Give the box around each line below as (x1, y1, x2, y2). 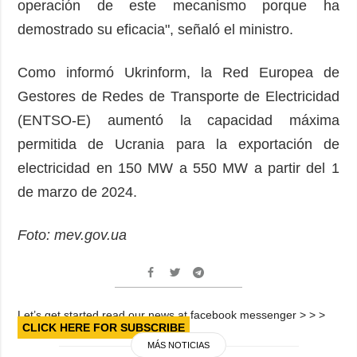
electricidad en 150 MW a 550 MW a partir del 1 (18, 159, 339, 176)
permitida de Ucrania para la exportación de (18, 135, 339, 152)
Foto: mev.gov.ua (18, 226, 127, 243)
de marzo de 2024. (18, 183, 138, 200)
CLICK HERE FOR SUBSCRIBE (22, 320, 186, 334)
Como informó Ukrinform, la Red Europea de (18, 64, 339, 80)
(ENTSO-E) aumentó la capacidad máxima (18, 112, 339, 128)
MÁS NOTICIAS (147, 339, 210, 350)
